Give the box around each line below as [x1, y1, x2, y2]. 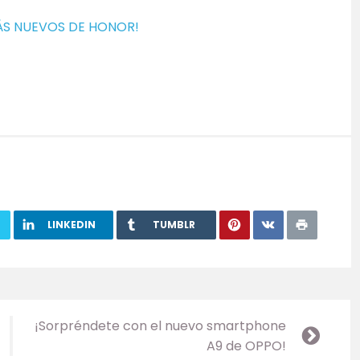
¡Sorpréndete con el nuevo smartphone [35, 316, 286, 335]
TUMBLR [153, 217, 196, 231]
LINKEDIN [47, 217, 96, 231]
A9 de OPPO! [207, 336, 286, 355]
